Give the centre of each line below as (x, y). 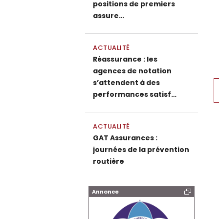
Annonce (105, 192)
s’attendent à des (126, 83)
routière (109, 161)
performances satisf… (135, 94)
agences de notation (132, 71)
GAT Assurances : (125, 138)
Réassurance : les (125, 59)
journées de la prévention (141, 150)
